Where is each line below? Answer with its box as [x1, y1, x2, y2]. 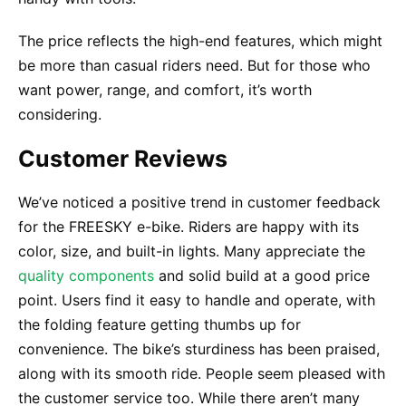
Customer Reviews [18, 144, 227, 172]
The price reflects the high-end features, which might [18, 31, 382, 50]
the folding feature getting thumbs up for [18, 314, 301, 333]
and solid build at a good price [154, 266, 370, 285]
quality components [18, 266, 154, 285]
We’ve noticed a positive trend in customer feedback [18, 192, 381, 211]
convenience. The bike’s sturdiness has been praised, [18, 339, 380, 358]
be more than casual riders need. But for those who [18, 55, 371, 74]
